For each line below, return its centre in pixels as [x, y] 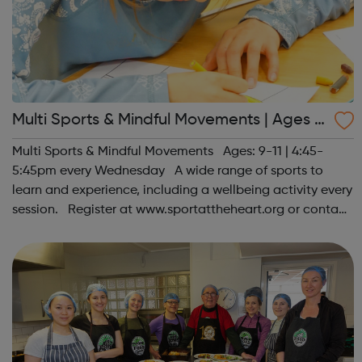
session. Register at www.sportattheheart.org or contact [182, 210]
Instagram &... [54, 248]
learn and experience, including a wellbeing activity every [183, 190]
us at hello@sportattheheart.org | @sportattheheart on [174, 229]
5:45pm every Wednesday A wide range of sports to [168, 171]
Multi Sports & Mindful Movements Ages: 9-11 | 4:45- [168, 152]
